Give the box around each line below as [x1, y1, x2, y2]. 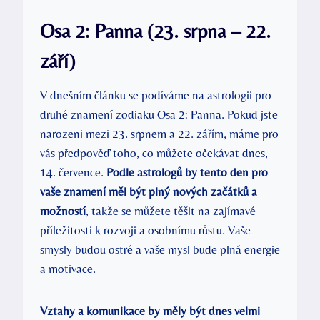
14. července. [40, 164, 106, 179]
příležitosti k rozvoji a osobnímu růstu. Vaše [40, 222, 251, 237]
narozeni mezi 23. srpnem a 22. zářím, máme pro [40, 126, 279, 141]
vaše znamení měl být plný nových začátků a [40, 184, 257, 199]
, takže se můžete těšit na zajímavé [86, 203, 256, 218]
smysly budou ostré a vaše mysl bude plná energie [40, 241, 280, 256]
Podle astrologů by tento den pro [106, 164, 268, 179]
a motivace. [40, 261, 96, 276]
